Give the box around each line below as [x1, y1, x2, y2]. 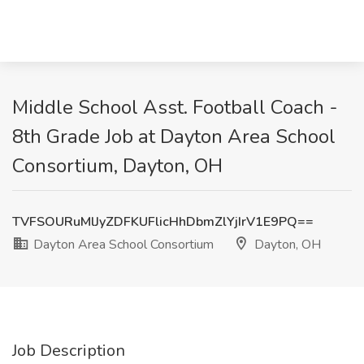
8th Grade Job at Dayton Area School [12, 123, 336, 149]
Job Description [12, 340, 125, 362]
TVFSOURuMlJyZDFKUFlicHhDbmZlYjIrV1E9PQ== [12, 213, 314, 231]
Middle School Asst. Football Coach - [12, 94, 338, 120]
